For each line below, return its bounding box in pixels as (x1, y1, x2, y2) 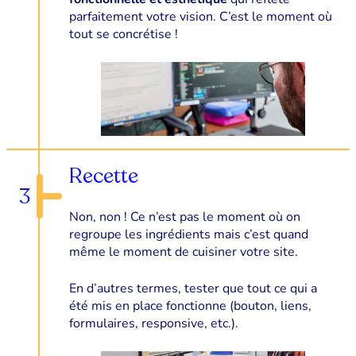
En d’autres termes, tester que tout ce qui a (68, 279, 317, 297)
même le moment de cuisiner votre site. (68, 242, 298, 261)
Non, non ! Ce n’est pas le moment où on (68, 207, 300, 226)
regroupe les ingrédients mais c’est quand (68, 225, 308, 243)
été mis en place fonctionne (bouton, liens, (68, 296, 311, 315)
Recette (68, 162, 138, 189)
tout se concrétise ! (68, 25, 178, 43)
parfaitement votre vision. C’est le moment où (68, 7, 332, 25)
